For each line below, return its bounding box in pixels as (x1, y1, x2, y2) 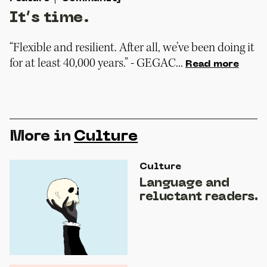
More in (10, 129, 70, 144)
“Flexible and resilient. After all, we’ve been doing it (10, 39, 254, 55)
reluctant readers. (139, 191, 257, 204)
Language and (139, 178, 229, 190)
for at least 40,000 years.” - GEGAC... (10, 55, 183, 71)
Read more (185, 59, 239, 69)
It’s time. (10, 10, 89, 26)
